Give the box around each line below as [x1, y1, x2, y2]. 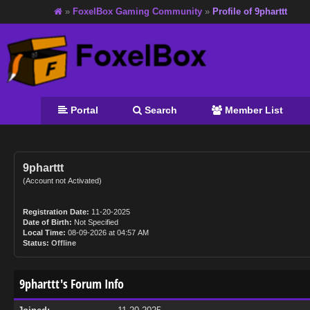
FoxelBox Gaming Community [73, 6, 203, 17]
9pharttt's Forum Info [19, 275, 124, 292]
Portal [67, 104, 98, 116]
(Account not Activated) [23, 176, 102, 185]
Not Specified [72, 218, 120, 226]
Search [141, 104, 177, 116]
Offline [51, 239, 76, 247]
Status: [23, 239, 49, 247]
